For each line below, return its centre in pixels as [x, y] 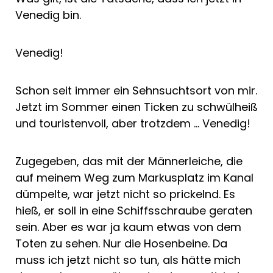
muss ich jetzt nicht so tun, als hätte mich [128, 260]
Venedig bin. [48, 15]
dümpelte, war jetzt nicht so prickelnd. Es [125, 194]
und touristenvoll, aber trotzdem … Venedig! [133, 123]
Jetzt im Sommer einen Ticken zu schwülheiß [136, 107]
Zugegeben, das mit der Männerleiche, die [129, 161]
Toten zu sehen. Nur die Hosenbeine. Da [121, 243]
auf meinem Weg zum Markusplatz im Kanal [134, 177]
